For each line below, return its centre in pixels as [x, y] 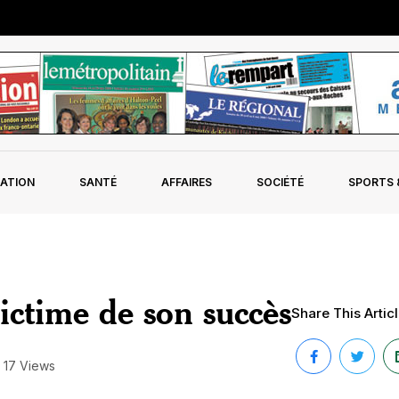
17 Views [29, 365]
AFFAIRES [186, 182]
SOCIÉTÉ [280, 182]
